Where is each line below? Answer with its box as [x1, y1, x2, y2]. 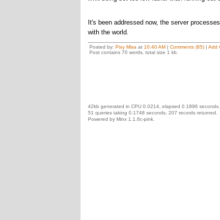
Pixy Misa [115, 44, 137, 50]
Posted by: [89, 44, 115, 50]
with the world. [87, 28, 129, 36]
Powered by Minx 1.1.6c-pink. [87, 116, 155, 122]
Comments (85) [169, 44, 204, 50]
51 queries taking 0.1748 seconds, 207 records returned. [87, 110, 218, 115]
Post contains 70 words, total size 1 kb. [89, 50, 178, 55]
